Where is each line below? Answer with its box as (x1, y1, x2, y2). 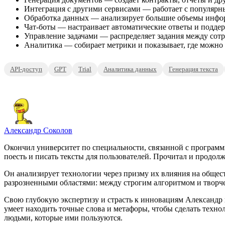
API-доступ (10, 65, 42, 73)
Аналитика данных (103, 65, 157, 73)
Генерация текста (169, 65, 218, 73)
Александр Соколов (4, 126, 72, 135)
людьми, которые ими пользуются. (4, 213, 123, 222)
